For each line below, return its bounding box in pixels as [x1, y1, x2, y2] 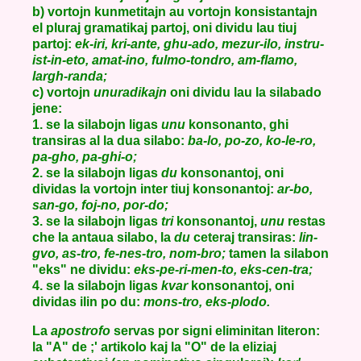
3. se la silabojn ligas [32, 214, 161, 228]
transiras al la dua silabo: [32, 134, 188, 147]
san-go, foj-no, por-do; [32, 198, 168, 212]
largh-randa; [32, 69, 107, 83]
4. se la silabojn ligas [32, 279, 161, 293]
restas [284, 214, 326, 228]
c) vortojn [32, 85, 93, 99]
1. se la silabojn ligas [32, 118, 161, 131]
